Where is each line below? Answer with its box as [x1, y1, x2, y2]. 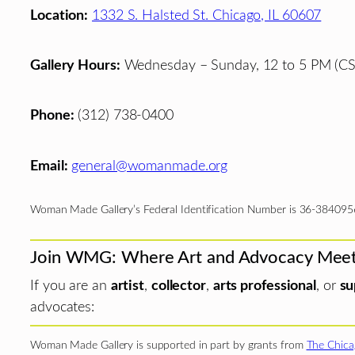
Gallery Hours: [30, 58, 120, 74]
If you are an [30, 278, 111, 294]
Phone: [30, 108, 74, 124]
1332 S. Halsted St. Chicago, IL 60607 [92, 8, 322, 24]
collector [151, 278, 206, 294]
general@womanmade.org [71, 158, 228, 174]
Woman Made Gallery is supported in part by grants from [30, 340, 307, 352]
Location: [30, 8, 89, 24]
